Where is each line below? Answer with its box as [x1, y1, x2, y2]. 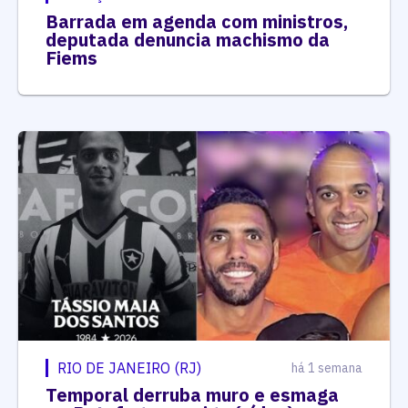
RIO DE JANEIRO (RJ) [57, 358, 201, 377]
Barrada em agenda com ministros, [46, 9, 348, 35]
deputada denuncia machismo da [46, 27, 330, 53]
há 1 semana [291, 359, 362, 376]
